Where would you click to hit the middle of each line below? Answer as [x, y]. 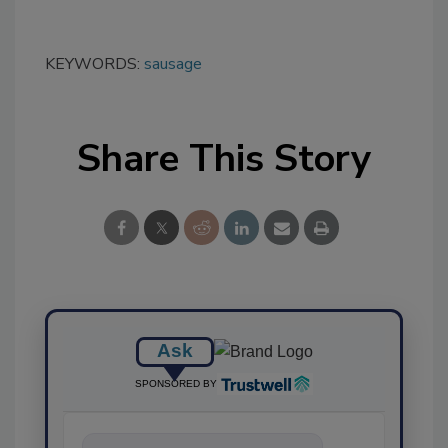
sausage [173, 63]
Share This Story [224, 158]
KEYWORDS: [94, 63]
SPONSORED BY [175, 383]
